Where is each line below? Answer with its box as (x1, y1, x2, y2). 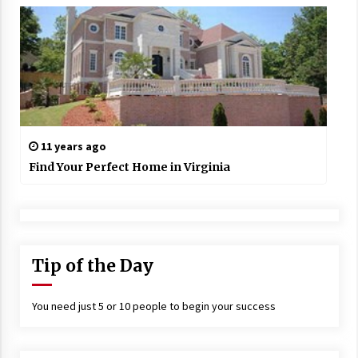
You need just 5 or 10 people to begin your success (31, 299, 276, 314)
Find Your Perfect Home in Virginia (28, 160, 230, 175)
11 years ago (38, 139, 106, 154)
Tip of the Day (31, 255, 153, 277)
